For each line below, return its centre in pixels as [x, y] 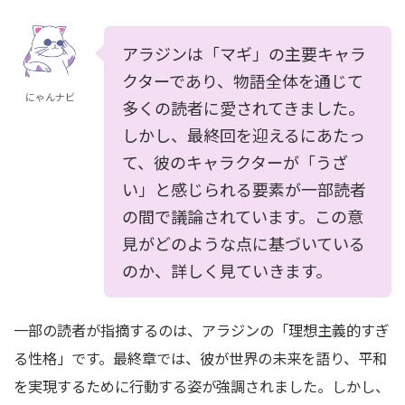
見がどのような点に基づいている [244, 243]
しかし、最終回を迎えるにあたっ [244, 135]
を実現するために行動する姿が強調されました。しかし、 [202, 386]
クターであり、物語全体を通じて [243, 80]
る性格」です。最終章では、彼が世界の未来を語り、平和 [200, 358]
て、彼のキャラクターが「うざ [235, 162]
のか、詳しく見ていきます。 [227, 270]
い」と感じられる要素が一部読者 [244, 189]
